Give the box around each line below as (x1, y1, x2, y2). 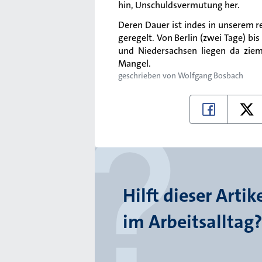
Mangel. (118, 57, 151, 70)
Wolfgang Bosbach (178, 70, 243, 81)
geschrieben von (118, 70, 178, 81)
